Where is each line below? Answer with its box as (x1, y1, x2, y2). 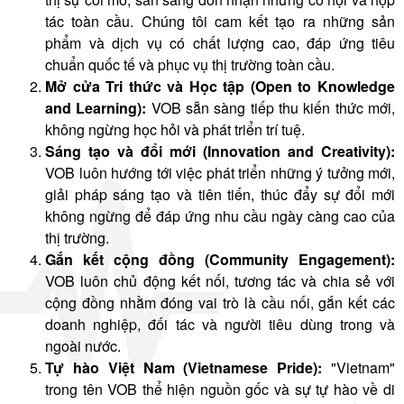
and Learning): (45, 96, 147, 118)
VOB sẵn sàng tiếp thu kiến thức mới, (146, 96, 396, 118)
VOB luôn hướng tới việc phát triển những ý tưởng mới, (45, 161, 395, 183)
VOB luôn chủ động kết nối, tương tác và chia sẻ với (45, 270, 395, 291)
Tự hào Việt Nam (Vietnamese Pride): (45, 356, 323, 378)
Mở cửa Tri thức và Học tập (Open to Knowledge (45, 75, 395, 96)
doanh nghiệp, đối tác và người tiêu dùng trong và (45, 313, 395, 335)
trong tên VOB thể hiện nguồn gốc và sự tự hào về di (45, 378, 395, 399)
